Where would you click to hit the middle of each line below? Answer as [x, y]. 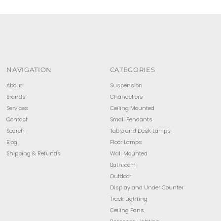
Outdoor [120, 176]
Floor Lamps [126, 142]
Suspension [126, 85]
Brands [16, 96]
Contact [17, 119]
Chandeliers [126, 96]
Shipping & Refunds [34, 153]
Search [16, 130]
